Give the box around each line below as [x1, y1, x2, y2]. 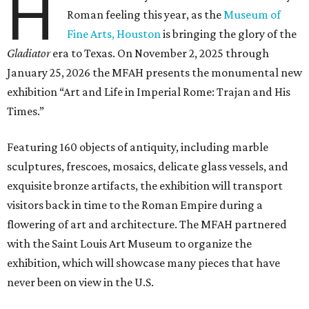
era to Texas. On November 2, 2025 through [50, 46, 269, 61]
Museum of [223, 8, 281, 22]
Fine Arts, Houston [67, 27, 161, 41]
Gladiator [7, 46, 50, 61]
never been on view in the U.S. [7, 275, 154, 290]
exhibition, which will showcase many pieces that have [7, 256, 280, 270]
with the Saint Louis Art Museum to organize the [7, 237, 252, 251]
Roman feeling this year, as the [67, 8, 224, 22]
